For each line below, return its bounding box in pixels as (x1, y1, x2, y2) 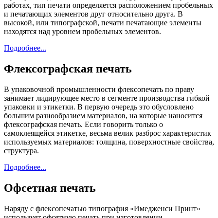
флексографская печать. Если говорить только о (4, 120, 163, 128)
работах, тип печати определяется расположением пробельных (4, 1, 213, 10)
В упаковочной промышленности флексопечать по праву (4, 85, 194, 93)
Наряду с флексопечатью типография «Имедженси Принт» (4, 204, 200, 213)
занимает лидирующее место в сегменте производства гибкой (4, 93, 210, 102)
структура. (4, 146, 39, 155)
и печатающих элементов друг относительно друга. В (4, 10, 183, 18)
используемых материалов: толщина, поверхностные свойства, (4, 137, 214, 146)
